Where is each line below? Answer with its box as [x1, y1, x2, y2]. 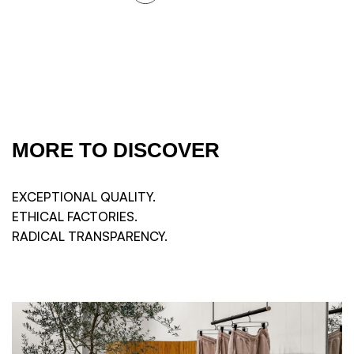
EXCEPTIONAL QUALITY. [12, 189, 156, 205]
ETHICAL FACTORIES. [12, 209, 137, 225]
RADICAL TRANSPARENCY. [12, 228, 168, 245]
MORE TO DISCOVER [12, 138, 220, 163]
